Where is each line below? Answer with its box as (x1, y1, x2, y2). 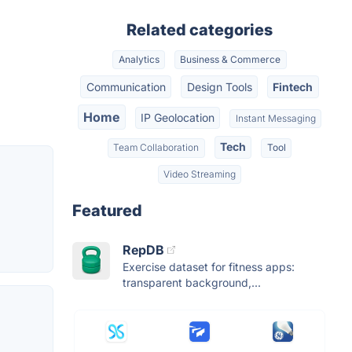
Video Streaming (163, 167, 236, 180)
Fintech (273, 79, 313, 93)
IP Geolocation (141, 110, 214, 124)
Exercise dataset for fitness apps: (123, 259, 295, 273)
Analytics (118, 53, 159, 66)
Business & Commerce (180, 53, 281, 66)
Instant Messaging (235, 112, 316, 124)
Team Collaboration (113, 141, 200, 154)
